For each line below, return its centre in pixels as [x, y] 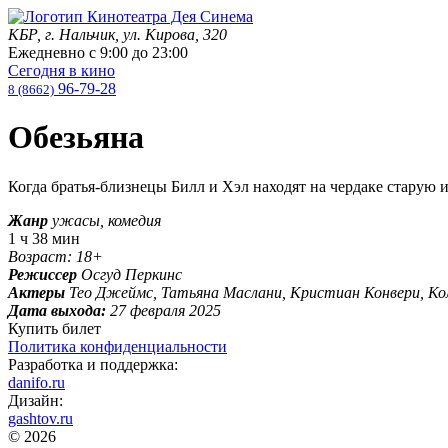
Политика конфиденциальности [117, 346]
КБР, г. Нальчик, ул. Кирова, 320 [117, 34]
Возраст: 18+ [55, 256]
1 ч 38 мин [44, 238]
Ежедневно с [54, 52]
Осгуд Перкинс [131, 274]
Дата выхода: [57, 310]
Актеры [36, 292]
